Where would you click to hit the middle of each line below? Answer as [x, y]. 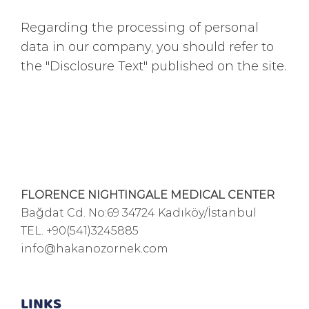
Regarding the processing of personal [140, 27]
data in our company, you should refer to [147, 46]
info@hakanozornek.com [94, 248]
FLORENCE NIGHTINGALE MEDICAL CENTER [148, 194]
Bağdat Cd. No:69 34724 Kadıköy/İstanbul [139, 212]
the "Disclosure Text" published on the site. [153, 66]
